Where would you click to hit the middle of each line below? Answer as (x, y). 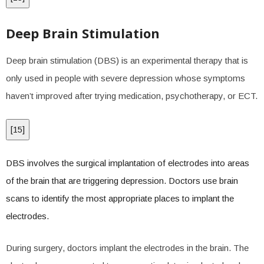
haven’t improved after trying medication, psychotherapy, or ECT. (132, 96)
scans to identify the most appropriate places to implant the (120, 198)
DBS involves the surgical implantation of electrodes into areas (128, 163)
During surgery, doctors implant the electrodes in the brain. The (127, 248)
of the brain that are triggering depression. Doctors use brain (122, 181)
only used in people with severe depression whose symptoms (126, 78)
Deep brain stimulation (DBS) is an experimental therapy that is (127, 60)
